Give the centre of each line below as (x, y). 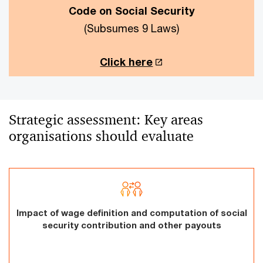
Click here (127, 62)
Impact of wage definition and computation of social (131, 213)
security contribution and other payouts (131, 225)
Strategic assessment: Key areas (106, 120)
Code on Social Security (131, 11)
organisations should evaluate (101, 136)
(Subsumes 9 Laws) (131, 28)
